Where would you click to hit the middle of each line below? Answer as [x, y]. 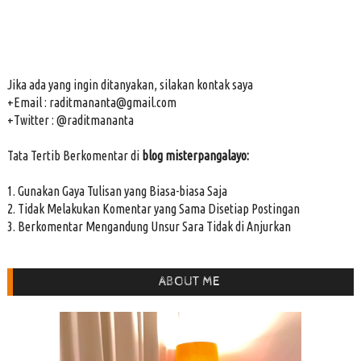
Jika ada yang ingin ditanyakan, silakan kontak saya [130, 85]
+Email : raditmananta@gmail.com [91, 103]
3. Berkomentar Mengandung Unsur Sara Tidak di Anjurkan [149, 227]
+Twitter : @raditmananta [70, 120]
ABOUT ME [189, 282]
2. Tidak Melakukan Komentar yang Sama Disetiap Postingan [153, 209]
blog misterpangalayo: [195, 156]
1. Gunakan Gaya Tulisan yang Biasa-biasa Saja [117, 191]
